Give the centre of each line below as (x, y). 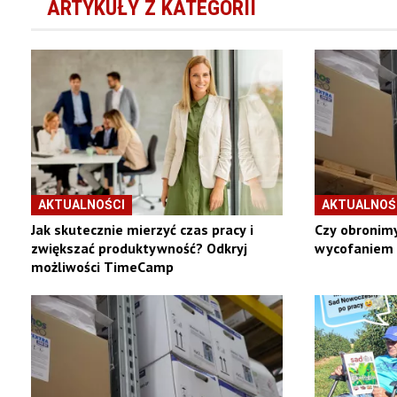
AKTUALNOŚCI (81, 205)
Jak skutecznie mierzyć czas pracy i (142, 230)
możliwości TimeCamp (102, 267)
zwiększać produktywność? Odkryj (139, 249)
